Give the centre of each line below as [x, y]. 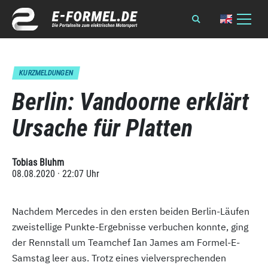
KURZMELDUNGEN [46, 73]
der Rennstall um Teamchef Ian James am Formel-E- [126, 242]
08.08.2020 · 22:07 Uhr [56, 174]
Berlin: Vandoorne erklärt [130, 102]
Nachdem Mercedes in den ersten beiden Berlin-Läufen [131, 211]
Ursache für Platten [102, 128]
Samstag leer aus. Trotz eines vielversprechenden [119, 258]
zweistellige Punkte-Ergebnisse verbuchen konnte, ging [130, 227]
